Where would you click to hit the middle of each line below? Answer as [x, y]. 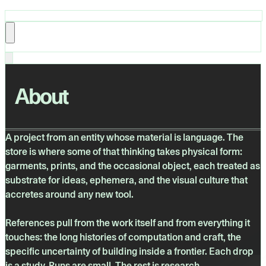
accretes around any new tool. [69, 195]
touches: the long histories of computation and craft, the [123, 237]
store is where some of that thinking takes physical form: [124, 152]
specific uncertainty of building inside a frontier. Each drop [129, 252]
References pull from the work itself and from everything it [128, 223]
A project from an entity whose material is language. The [124, 138]
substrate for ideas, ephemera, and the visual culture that [126, 180]
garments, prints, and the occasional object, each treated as [133, 166]
